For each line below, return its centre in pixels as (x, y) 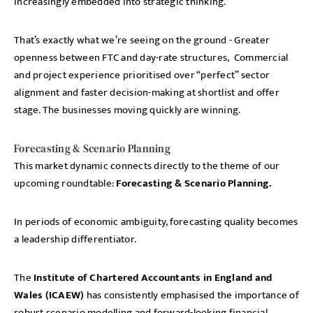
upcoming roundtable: (65, 183)
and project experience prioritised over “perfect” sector (142, 75)
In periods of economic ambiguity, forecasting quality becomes (156, 222)
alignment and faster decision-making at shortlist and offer (147, 93)
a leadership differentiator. (75, 239)
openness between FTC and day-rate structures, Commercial (151, 58)
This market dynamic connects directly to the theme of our (147, 166)
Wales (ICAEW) (49, 295)
